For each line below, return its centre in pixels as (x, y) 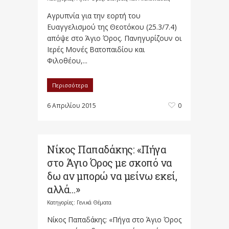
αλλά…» (63, 189)
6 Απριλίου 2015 (72, 106)
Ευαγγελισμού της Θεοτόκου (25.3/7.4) (112, 27)
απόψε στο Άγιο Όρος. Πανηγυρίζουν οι (114, 38)
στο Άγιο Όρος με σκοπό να (110, 163)
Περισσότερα (70, 85)
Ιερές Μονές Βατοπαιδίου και (96, 49)
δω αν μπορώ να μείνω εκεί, (112, 176)
